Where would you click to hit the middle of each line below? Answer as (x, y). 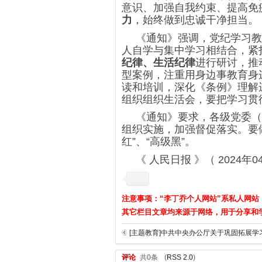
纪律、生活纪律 (158, 62)
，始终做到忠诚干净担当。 (195, 20)
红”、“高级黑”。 (158, 142)
